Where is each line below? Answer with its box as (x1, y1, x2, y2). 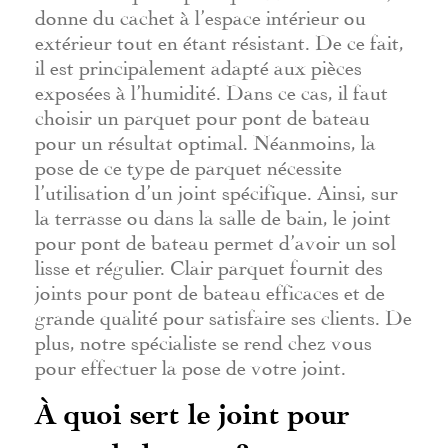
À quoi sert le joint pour (35, 395, 350, 432)
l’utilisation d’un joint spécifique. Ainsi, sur (35, 184, 398, 195)
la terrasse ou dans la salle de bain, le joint (35, 209, 391, 220)
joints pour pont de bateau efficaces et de (35, 284, 385, 295)
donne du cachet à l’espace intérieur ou (35, 9, 366, 20)
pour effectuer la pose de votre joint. (35, 359, 346, 370)
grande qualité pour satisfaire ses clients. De (35, 309, 412, 320)
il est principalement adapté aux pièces (35, 59, 362, 70)
